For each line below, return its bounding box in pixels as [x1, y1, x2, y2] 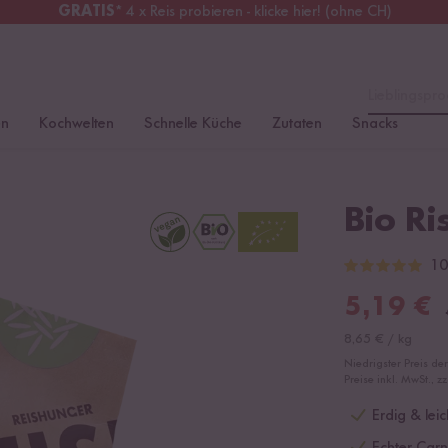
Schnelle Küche [144, 116, 242, 132]
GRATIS [57, 4, 115, 20]
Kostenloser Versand [259, 6, 395, 18]
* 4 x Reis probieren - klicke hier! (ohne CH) [114, 4, 391, 20]
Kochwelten [39, 116, 114, 132]
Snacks [352, 116, 398, 132]
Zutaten [272, 116, 322, 132]
